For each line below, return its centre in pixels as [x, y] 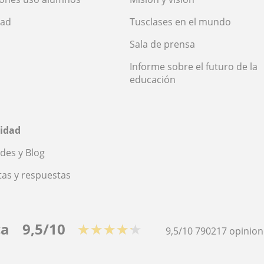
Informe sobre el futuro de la [194, 66]
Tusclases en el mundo [180, 22]
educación [153, 79]
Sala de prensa [162, 44]
